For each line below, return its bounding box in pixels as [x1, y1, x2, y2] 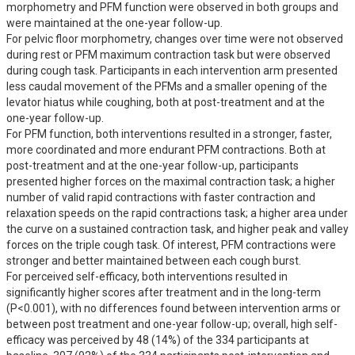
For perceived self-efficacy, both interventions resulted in [6, 270, 288, 283]
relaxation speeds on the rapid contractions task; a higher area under [6, 207, 348, 219]
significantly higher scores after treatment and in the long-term [6, 286, 321, 299]
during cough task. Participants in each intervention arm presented [6, 64, 338, 77]
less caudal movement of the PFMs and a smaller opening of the [6, 80, 327, 93]
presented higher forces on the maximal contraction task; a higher [6, 175, 335, 188]
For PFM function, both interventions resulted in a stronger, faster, [6, 128, 332, 140]
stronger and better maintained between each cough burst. [6, 254, 303, 267]
